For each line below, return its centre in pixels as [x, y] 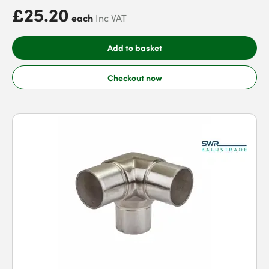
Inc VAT [111, 18]
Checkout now [134, 77]
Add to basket [134, 47]
